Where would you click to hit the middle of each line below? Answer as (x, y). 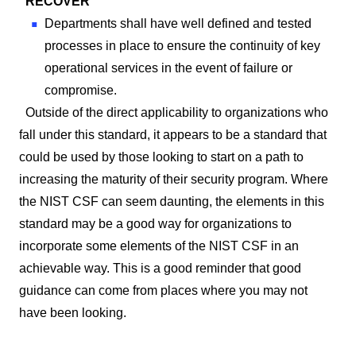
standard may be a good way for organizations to (155, 223)
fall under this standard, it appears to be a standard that (173, 134)
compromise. (81, 90)
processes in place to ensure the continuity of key (182, 45)
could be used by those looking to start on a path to (161, 157)
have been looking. (73, 312)
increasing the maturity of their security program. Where (174, 179)
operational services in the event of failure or (168, 68)
